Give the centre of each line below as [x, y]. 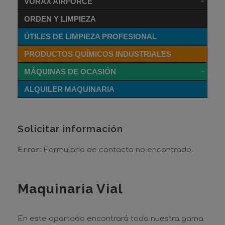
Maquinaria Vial [70, 189]
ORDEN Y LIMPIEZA [60, 19]
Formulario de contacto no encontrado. [117, 150]
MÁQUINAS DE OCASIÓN [70, 72]
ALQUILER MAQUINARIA [69, 89]
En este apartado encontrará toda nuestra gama [110, 219]
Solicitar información [70, 129]
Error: [30, 150]
